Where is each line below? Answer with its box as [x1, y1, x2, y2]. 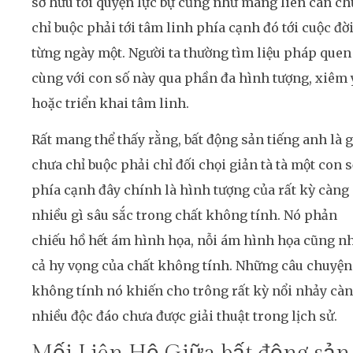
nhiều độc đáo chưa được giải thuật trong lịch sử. [32, 308, 337, 325]
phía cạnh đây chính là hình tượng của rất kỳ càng [32, 182, 349, 199]
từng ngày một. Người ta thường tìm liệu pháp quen [32, 44, 351, 61]
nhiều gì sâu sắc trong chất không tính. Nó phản [32, 207, 337, 224]
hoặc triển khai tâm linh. [32, 95, 189, 111]
